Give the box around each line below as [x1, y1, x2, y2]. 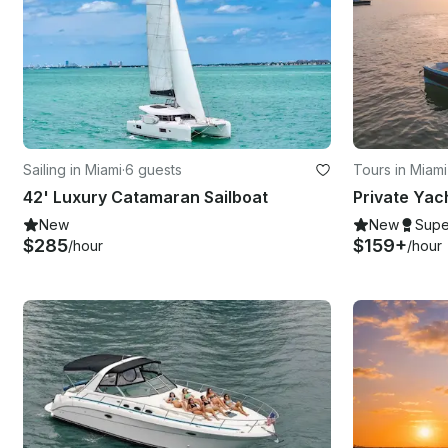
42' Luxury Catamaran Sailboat [23, 187, 268, 208]
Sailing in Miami [23, 161, 122, 179]
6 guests [125, 161, 182, 179]
